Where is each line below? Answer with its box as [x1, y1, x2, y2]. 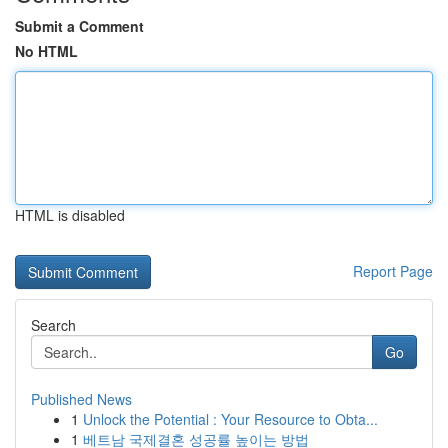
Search [31, 315, 76, 335]
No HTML [15, 41, 78, 61]
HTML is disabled [15, 205, 125, 225]
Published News [31, 389, 132, 409]
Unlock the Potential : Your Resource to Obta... [83, 409, 378, 429]
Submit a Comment [15, 16, 144, 36]
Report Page [353, 261, 433, 281]
